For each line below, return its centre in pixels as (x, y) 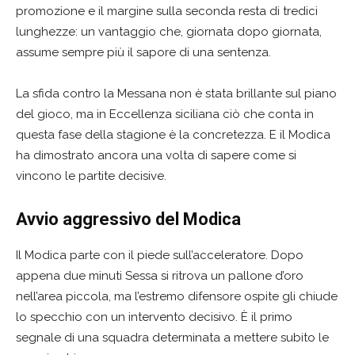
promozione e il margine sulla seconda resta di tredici (167, 11)
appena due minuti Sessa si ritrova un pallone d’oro (160, 276)
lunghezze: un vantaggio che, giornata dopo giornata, (169, 32)
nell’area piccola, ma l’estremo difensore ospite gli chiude (177, 297)
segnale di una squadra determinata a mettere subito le (172, 338)
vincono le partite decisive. (91, 176)
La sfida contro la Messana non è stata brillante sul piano (176, 94)
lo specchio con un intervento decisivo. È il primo (154, 317)
